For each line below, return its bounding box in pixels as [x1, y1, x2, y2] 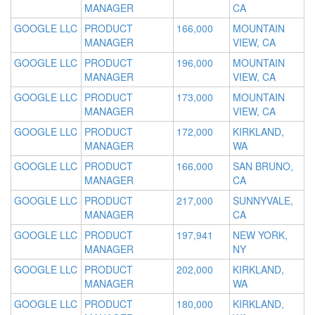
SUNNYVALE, [233, 193, 293, 208]
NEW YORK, [233, 228, 288, 243]
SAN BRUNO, [233, 159, 293, 174]
